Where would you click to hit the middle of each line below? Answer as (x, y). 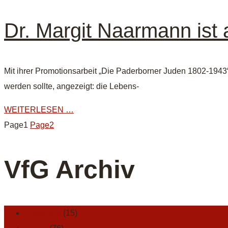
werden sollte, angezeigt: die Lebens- (72, 87)
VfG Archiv (69, 169)
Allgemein (43, 213)
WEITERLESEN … (39, 110)
